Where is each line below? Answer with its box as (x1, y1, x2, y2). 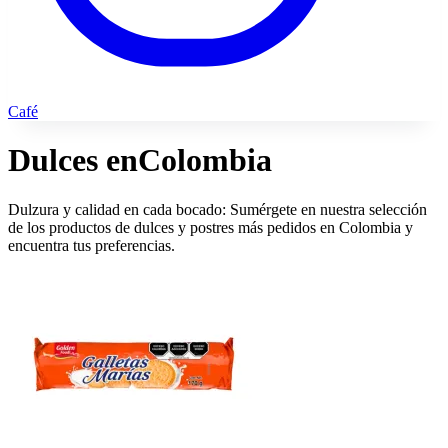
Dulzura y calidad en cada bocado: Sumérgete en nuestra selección (8, 200, 427, 218)
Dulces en (8, 142, 138, 179)
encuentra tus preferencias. (8, 236, 175, 254)
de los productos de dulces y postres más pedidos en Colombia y (8, 218, 413, 236)
